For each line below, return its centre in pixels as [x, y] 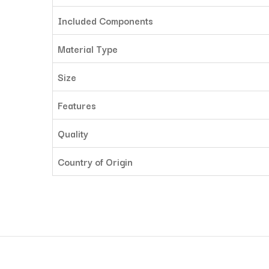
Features [77, 105]
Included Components [105, 20]
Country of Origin [95, 162]
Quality [73, 133]
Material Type [88, 49]
